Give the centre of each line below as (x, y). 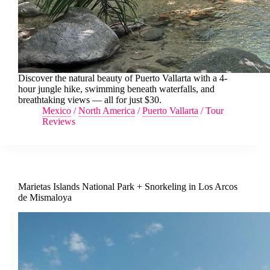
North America (107, 111)
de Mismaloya (45, 198)
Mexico (57, 111)
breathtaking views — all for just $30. (90, 100)
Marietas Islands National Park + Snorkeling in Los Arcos (128, 187)
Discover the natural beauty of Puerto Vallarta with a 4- (123, 78)
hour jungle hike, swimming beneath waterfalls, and (116, 89)
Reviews (59, 122)
